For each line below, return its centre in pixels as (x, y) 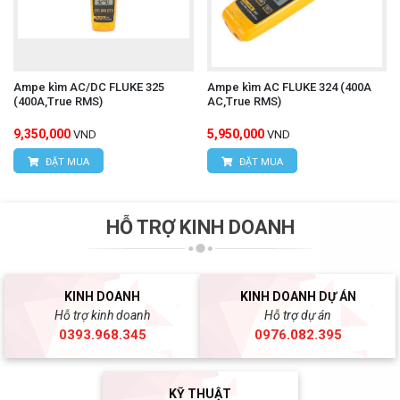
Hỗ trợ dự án (298, 315)
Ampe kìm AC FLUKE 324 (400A (289, 87)
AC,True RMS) (244, 101)
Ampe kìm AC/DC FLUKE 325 (89, 87)
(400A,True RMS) (58, 101)
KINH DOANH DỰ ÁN (298, 296)
